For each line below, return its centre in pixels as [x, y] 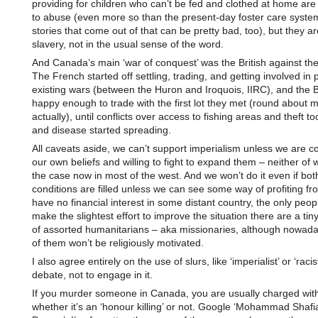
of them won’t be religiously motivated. [117, 243]
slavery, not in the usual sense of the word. [127, 44]
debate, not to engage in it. [92, 275]
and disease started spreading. [101, 130]
